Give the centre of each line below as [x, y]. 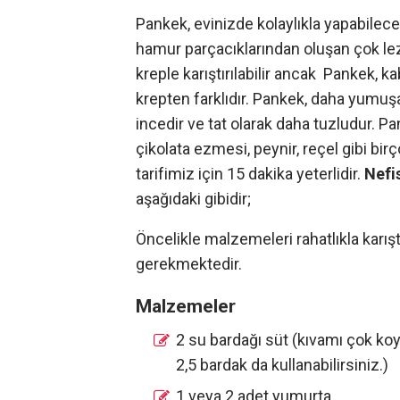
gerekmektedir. [189, 263]
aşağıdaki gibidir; [193, 198]
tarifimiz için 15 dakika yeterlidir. [250, 173]
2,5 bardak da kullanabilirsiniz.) [282, 364]
